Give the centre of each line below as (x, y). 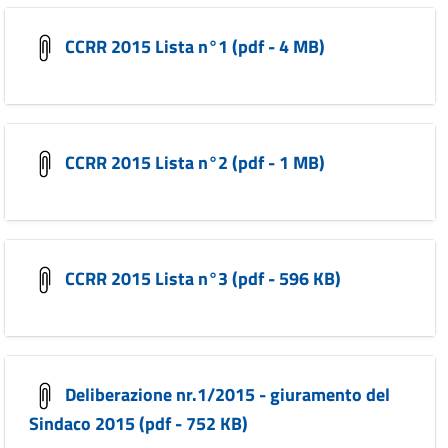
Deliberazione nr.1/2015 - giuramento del (225, 394)
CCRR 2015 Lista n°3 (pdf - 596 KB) (201, 278)
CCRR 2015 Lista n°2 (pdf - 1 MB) (193, 162)
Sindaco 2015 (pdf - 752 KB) (138, 423)
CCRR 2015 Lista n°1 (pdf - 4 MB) (193, 46)
